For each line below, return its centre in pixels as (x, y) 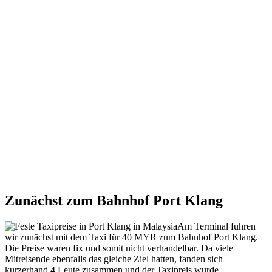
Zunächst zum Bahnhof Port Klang (114, 201)
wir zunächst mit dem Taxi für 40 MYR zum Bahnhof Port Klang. (131, 237)
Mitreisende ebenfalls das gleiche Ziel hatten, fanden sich (114, 259)
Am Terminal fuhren (216, 226)
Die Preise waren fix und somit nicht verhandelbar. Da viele (119, 248)
